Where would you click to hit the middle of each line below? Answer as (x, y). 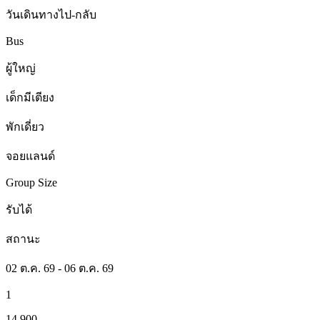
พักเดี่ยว (25, 126)
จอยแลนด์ (30, 156)
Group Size (31, 182)
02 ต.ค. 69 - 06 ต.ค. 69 (60, 268)
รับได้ (19, 209)
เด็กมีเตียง (30, 97)
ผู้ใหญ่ (21, 68)
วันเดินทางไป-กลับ (51, 14)
